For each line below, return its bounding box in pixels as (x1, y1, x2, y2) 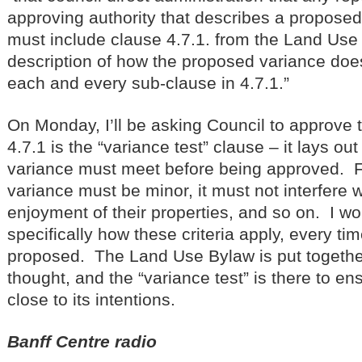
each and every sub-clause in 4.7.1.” (7, 73, 289, 92)
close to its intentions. (7, 289, 180, 309)
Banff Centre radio (7, 331, 157, 351)
